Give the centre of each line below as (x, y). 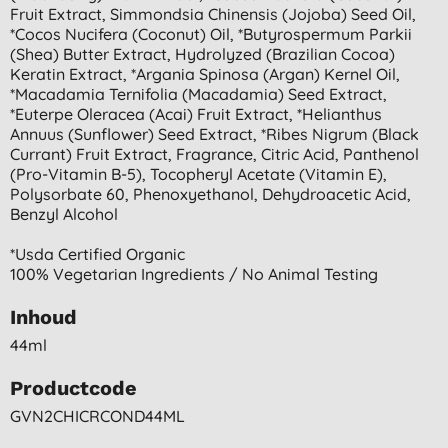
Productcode (73, 387)
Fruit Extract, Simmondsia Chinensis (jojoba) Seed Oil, (213, 13)
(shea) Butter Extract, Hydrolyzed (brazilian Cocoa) (202, 53)
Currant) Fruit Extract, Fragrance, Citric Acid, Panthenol (214, 153)
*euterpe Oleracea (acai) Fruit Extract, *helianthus (196, 113)
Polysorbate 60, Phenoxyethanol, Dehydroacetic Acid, (210, 193)
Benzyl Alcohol (64, 213)
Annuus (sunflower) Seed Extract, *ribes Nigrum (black (214, 133)
